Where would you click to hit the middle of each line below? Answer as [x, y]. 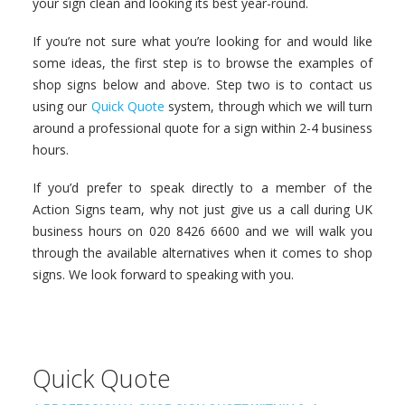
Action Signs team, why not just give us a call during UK [202, 209]
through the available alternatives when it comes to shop [202, 253]
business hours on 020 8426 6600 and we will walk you [202, 231]
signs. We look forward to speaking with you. [163, 274]
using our [62, 106]
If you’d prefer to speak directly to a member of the [202, 188]
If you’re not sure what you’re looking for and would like [202, 41]
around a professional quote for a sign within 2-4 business [202, 128]
